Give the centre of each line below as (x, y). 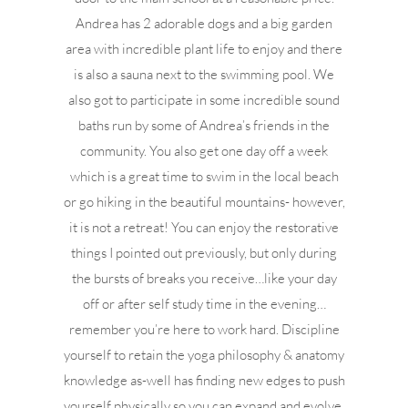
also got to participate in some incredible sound (204, 100)
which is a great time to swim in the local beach (204, 176)
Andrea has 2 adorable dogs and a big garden (204, 23)
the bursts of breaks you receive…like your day (204, 278)
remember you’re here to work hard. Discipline (204, 329)
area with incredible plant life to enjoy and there (204, 49)
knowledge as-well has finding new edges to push (204, 380)
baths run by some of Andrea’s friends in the (204, 125)
